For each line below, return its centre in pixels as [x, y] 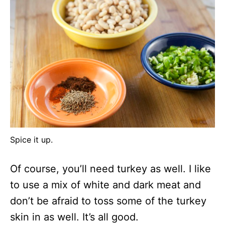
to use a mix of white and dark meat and [105, 185]
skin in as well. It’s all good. [74, 217]
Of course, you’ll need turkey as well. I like [110, 168]
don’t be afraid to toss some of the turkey [108, 201]
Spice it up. [31, 139]
